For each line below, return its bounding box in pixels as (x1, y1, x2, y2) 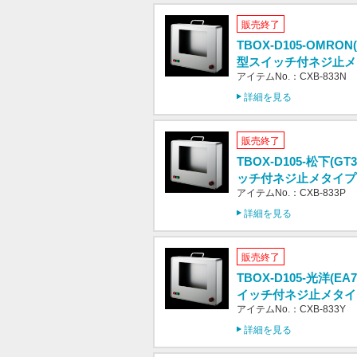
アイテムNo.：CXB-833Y (237, 304, 346, 315)
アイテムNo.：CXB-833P (237, 187, 346, 198)
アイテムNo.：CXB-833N (237, 71, 347, 82)
